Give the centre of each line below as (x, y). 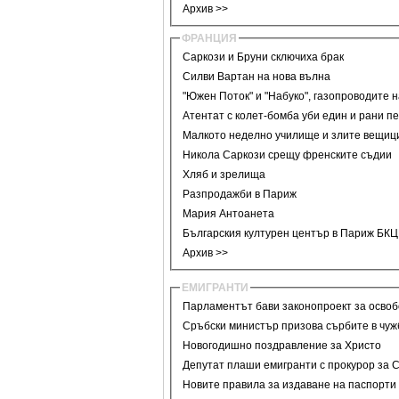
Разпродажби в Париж (240, 195)
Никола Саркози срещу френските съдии (287, 155)
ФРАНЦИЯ (209, 38)
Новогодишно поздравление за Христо (282, 346)
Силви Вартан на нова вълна (256, 77)
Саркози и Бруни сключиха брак (263, 57)
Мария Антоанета (228, 214)
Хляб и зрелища (224, 175)
